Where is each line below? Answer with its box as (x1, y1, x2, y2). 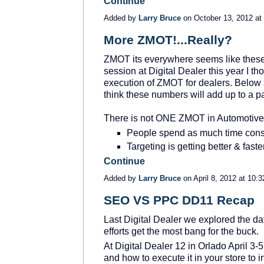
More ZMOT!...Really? (104, 32, 232, 47)
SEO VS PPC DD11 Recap (104, 193, 255, 207)
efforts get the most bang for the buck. (104, 226, 259, 236)
